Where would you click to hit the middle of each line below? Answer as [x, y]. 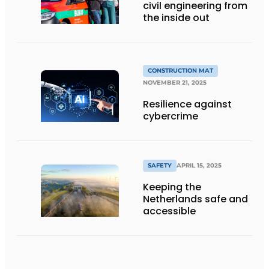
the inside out [176, 18]
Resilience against [187, 104]
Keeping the [172, 187]
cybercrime [171, 116]
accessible [171, 211]
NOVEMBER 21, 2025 [175, 83]
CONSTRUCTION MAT [180, 71]
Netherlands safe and [195, 199]
